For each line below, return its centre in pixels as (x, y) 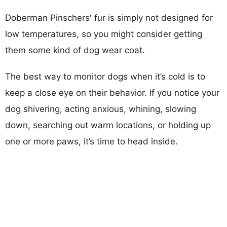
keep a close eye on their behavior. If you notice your (112, 92)
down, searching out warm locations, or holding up (108, 125)
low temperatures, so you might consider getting (104, 34)
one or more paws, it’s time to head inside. (91, 141)
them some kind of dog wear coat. (75, 50)
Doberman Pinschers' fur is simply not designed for (109, 17)
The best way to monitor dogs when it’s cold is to (105, 76)
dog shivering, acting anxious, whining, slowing (101, 109)
